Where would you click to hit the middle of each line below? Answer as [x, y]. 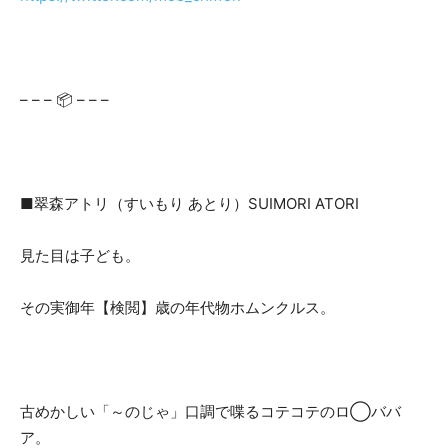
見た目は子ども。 [80, 255]
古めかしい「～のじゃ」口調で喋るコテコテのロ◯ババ [210, 411]
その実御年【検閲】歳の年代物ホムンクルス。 [177, 307]
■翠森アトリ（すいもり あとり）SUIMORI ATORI [189, 203]
